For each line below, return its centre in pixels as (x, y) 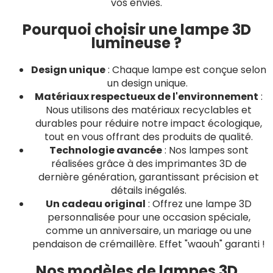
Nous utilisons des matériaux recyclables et (149, 110)
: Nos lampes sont (205, 150)
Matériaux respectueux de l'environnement (147, 97)
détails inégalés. (149, 190)
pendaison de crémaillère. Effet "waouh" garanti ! (149, 244)
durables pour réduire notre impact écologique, (149, 123)
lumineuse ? (136, 43)
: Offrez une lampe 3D (199, 204)
